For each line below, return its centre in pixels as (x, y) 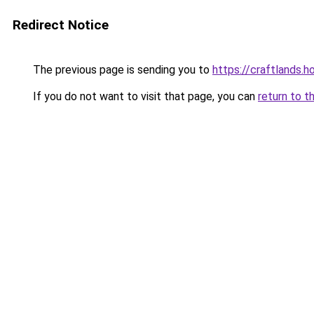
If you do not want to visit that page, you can (144, 96)
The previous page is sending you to (121, 70)
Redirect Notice (61, 25)
